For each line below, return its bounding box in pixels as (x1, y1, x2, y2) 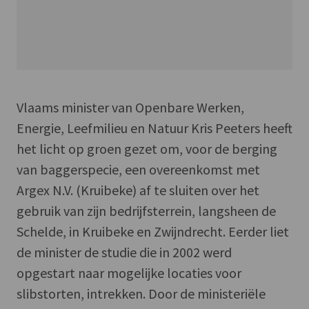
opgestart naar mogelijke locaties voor (17, 263, 241, 281)
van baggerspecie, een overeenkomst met (17, 160, 260, 178)
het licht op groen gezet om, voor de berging (17, 139, 277, 157)
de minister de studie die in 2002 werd (17, 243, 232, 261)
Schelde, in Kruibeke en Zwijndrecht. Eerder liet (17, 222, 289, 240)
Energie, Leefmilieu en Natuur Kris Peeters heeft (17, 119, 292, 137)
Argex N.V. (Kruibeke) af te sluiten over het (17, 181, 259, 199)
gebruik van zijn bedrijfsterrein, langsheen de (17, 201, 276, 219)
